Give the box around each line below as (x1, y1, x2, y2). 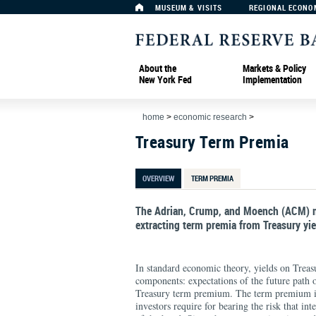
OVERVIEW (142, 173, 174, 183)
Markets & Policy (243, 61, 306, 75)
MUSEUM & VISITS (154, 2, 223, 13)
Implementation (243, 72, 302, 86)
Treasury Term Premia (135, 130, 289, 153)
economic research (174, 112, 247, 122)
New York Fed (139, 72, 192, 86)
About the (139, 61, 176, 75)
